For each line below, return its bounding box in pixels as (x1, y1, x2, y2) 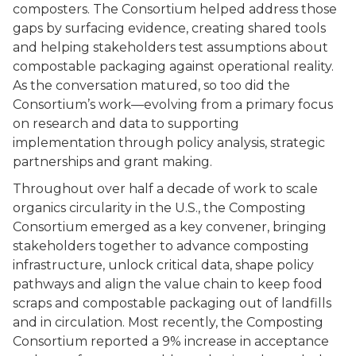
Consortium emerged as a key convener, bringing (13, 219, 327, 234)
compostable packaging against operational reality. (13, 59, 334, 74)
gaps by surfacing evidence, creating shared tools (13, 21, 326, 36)
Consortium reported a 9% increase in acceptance (13, 334, 329, 349)
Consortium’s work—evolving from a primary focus (13, 97, 333, 112)
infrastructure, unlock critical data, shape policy (13, 257, 314, 273)
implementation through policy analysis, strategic (13, 135, 325, 150)
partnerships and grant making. (13, 154, 212, 169)
